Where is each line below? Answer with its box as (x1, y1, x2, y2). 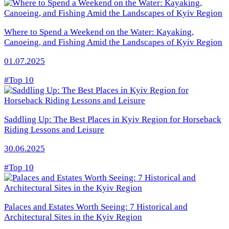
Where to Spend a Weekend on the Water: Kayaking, (4, 27, 194, 37)
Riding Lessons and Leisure (4, 125, 104, 135)
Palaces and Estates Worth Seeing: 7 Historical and (4, 202, 188, 212)
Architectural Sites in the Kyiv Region (4, 212, 142, 222)
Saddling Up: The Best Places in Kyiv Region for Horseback (4, 114, 221, 125)
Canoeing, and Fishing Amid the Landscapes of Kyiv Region (4, 37, 222, 48)
